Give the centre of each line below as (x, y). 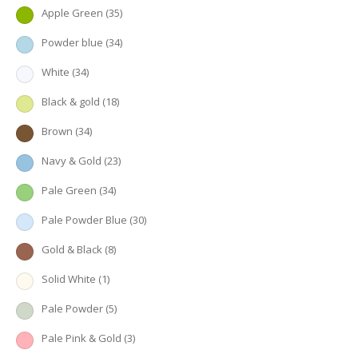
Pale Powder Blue (84, 220)
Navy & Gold (72, 161)
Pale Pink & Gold (82, 338)
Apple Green (72, 13)
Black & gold (71, 101)
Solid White (69, 279)
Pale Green (69, 190)
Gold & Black (72, 249)
